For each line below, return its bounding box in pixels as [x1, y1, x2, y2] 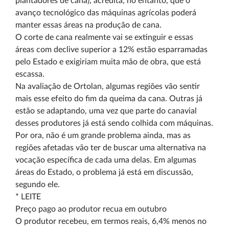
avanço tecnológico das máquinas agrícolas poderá [15, 9, 196, 17]
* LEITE [15, 193, 41, 201]
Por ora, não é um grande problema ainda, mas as [15, 131, 191, 140]
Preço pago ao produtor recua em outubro [15, 205, 167, 213]
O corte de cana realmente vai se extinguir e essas [15, 33, 193, 41]
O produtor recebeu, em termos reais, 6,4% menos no [15, 217, 207, 225]
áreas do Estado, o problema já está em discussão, [15, 168, 193, 176]
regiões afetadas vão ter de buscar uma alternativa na [15, 144, 206, 152]
